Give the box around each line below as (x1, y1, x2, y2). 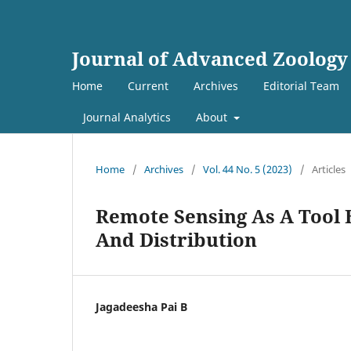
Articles (312, 161, 346, 176)
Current (128, 78, 168, 93)
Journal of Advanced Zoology (72, 45, 348, 71)
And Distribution (96, 226, 257, 252)
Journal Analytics (83, 109, 171, 125)
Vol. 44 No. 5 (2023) (203, 161, 292, 176)
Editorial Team (263, 78, 339, 93)
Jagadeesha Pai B (96, 299, 187, 314)
